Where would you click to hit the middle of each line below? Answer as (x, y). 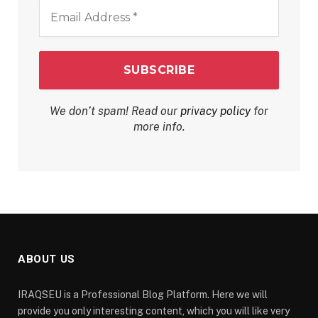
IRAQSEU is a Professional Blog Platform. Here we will (143, 295)
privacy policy (215, 111)
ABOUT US (46, 259)
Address (60, 18)
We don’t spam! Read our (115, 111)
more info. (159, 127)
